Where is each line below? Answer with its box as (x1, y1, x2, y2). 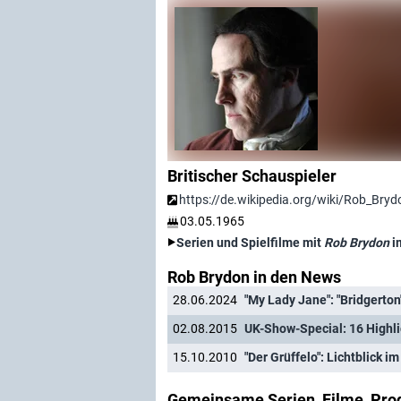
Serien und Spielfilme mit (176, 235, 324, 250)
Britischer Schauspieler (167, 166, 337, 185)
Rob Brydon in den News (167, 268, 341, 286)
